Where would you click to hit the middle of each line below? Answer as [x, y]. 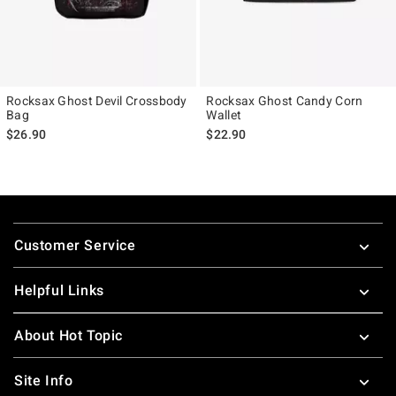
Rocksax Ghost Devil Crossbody [97, 100]
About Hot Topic [69, 335]
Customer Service [75, 245]
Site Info [44, 380]
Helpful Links [59, 290]
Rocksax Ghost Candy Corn [285, 100]
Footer [35, 225]
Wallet [224, 114]
